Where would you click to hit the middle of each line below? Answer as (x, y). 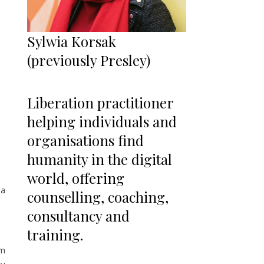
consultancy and (78, 215)
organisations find (85, 140)
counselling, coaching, (98, 197)
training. (55, 234)
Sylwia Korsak (72, 41)
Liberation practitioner (100, 102)
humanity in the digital (100, 159)
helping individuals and (102, 121)
